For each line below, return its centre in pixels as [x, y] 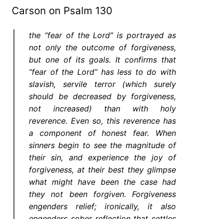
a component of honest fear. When [102, 133]
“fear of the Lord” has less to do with [102, 72]
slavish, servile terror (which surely [102, 84]
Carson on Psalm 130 [62, 10]
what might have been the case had [102, 182]
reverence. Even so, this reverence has [102, 120]
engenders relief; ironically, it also [102, 206]
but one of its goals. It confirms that [102, 59]
